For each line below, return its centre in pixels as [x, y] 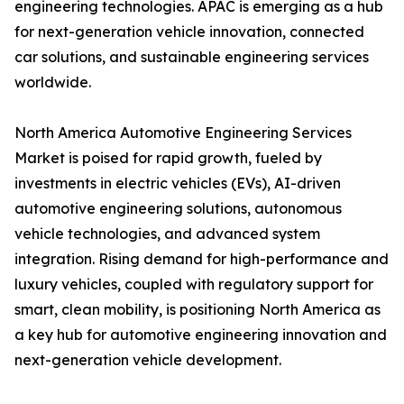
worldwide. [53, 83]
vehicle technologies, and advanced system [167, 234]
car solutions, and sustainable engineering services [192, 57]
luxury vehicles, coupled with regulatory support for [194, 285]
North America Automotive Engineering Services [183, 133]
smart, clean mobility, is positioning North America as [197, 310]
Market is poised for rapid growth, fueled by [168, 158]
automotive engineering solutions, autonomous [178, 209]
